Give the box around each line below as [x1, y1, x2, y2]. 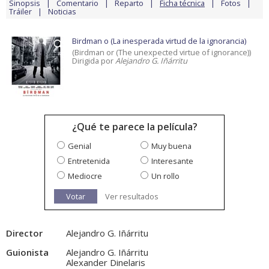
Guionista [6, 246, 49, 259]
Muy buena [151, 141, 192, 152]
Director [6, 227, 43, 240]
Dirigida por [72, 55, 115, 67]
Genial [68, 141, 91, 152]
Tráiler [9, 6, 32, 17]
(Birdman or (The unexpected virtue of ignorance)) [72, 47, 251, 58]
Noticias [48, 6, 76, 17]
